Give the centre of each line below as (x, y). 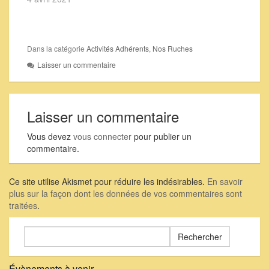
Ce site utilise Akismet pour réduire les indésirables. (108, 181)
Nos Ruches (173, 48)
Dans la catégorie (57, 48)
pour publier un (162, 136)
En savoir (225, 181)
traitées (23, 205)
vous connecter (102, 136)
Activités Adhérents (118, 48)
